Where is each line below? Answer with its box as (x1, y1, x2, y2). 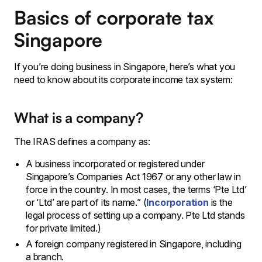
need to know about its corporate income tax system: (14, 74, 233, 85)
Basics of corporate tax (14, 6, 213, 29)
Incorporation (146, 196, 209, 208)
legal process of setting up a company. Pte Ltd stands (26, 209, 245, 221)
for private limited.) (26, 222, 104, 234)
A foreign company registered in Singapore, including (26, 238, 242, 250)
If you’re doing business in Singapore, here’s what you (14, 61, 236, 73)
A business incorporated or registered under (26, 158, 205, 170)
